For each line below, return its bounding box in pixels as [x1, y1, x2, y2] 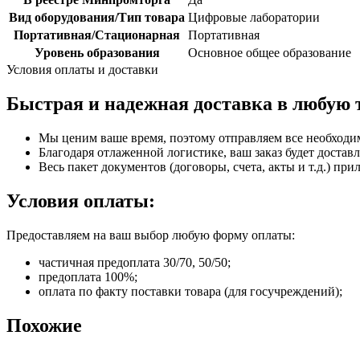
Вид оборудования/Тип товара [9, 10, 185, 25]
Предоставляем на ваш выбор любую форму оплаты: [6, 227, 295, 242]
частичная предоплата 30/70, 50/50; [39, 255, 231, 269]
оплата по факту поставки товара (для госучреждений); [39, 284, 342, 298]
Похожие [6, 314, 82, 336]
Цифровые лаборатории [188, 10, 320, 25]
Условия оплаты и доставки [6, 63, 158, 77]
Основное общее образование [188, 46, 351, 60]
